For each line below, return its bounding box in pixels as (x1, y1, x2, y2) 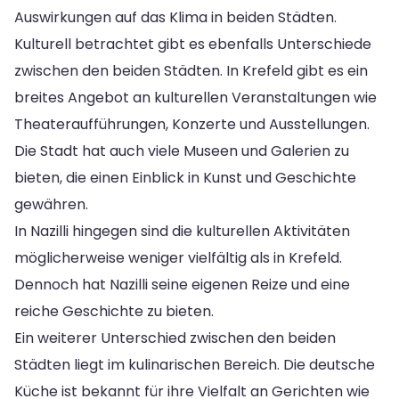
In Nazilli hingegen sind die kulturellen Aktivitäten (14, 220, 350, 241)
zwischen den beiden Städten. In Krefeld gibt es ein (14, 60, 368, 81)
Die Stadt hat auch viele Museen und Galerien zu (14, 140, 349, 161)
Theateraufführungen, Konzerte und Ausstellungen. (14, 113, 370, 134)
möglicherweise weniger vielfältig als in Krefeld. (14, 247, 342, 268)
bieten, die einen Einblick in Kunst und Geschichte (14, 167, 356, 188)
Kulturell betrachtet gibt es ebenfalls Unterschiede (14, 33, 371, 54)
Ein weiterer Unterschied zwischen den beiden (14, 327, 336, 348)
